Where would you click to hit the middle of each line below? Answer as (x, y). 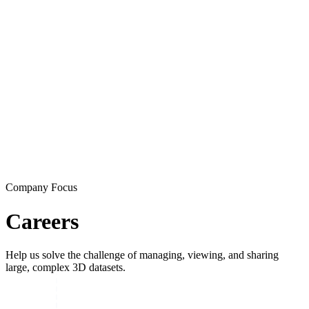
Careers (42, 221)
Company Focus (41, 188)
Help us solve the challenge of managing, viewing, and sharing (142, 255)
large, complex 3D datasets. (66, 268)
